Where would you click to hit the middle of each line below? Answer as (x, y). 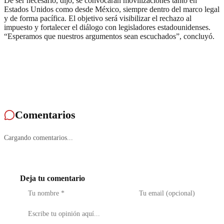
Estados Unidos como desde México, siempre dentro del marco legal (112, 9)
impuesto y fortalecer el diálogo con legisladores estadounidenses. (107, 27)
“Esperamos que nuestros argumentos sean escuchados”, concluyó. (109, 36)
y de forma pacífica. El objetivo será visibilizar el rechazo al (98, 18)
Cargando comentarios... (38, 137)
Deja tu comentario (52, 178)
